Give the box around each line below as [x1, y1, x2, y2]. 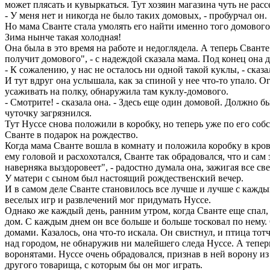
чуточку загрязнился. [5, 108, 92, 119]
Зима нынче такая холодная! [5, 32, 121, 43]
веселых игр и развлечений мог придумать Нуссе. [5, 195, 211, 206]
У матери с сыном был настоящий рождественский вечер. [5, 173, 243, 184]
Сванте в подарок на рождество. [5, 130, 138, 140]
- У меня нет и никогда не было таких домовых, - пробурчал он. [5, 10, 267, 21]
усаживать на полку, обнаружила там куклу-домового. [5, 86, 228, 97]
